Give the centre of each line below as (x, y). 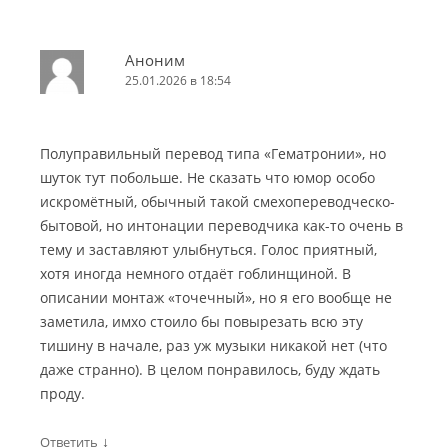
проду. (62, 393)
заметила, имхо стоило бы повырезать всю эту (201, 321)
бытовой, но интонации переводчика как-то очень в (221, 225)
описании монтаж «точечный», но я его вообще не (216, 297)
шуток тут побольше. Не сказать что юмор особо (207, 177)
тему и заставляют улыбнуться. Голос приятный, (208, 249)
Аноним (155, 59)
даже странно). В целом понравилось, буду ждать (210, 369)
